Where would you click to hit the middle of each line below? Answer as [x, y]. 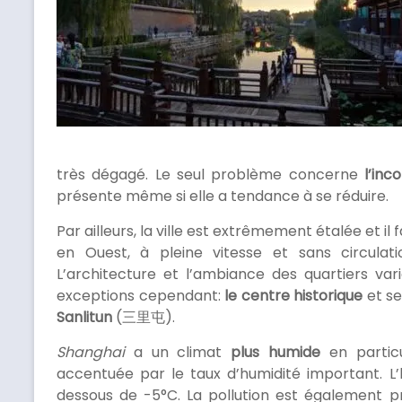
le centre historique [292, 296]
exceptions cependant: [139, 296]
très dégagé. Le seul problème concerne [210, 175]
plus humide [275, 353]
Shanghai [91, 353]
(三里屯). [144, 318]
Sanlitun [84, 318]
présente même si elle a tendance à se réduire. [223, 197]
